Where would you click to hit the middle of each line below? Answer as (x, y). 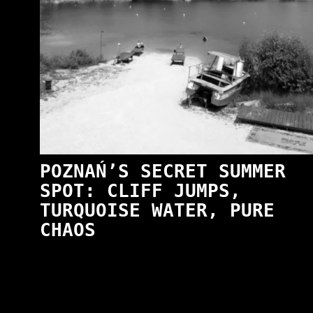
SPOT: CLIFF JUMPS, (140, 191)
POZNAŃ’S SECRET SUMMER (163, 172)
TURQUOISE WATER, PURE (157, 211)
